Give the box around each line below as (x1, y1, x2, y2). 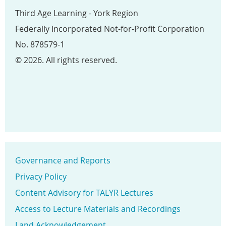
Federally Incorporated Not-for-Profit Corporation (15, 23, 204, 34)
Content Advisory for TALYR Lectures (15, 187, 153, 198)
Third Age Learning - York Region (15, 8, 138, 19)
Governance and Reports (15, 155, 110, 166)
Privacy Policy (15, 171, 67, 182)
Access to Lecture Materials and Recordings (15, 203, 181, 214)
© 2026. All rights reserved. (15, 54, 117, 66)
